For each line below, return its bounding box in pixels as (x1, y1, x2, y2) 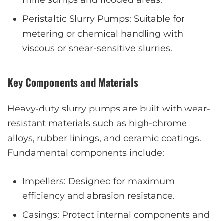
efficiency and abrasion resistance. (22, 190, 175, 202)
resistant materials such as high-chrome (7, 118, 187, 129)
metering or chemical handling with (22, 28, 183, 39)
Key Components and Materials (7, 74, 138, 90)
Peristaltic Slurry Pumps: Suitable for (22, 13, 184, 25)
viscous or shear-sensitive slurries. (22, 43, 172, 54)
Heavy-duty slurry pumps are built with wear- (7, 103, 210, 114)
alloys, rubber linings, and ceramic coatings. (7, 133, 201, 144)
